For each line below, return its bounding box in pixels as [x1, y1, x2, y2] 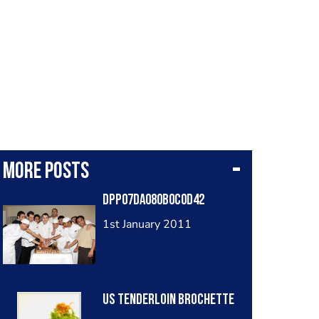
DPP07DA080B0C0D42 [102, 192, 204, 208]
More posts [2, 160, 89, 184]
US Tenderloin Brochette [102, 292, 234, 308]
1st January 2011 [102, 216, 192, 232]
